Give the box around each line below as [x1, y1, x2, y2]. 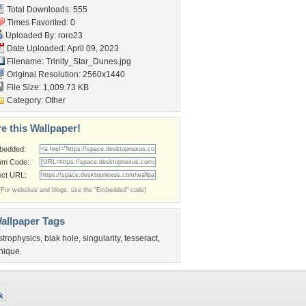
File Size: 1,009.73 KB [5, 83, 89, 92]
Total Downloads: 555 [5, 5, 87, 14]
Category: [5, 96, 45, 105]
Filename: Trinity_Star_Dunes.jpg [5, 57, 131, 66]
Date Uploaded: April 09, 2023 [5, 44, 119, 53]
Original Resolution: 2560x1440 [5, 70, 125, 79]
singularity [83, 234, 120, 243]
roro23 [58, 31, 83, 40]
